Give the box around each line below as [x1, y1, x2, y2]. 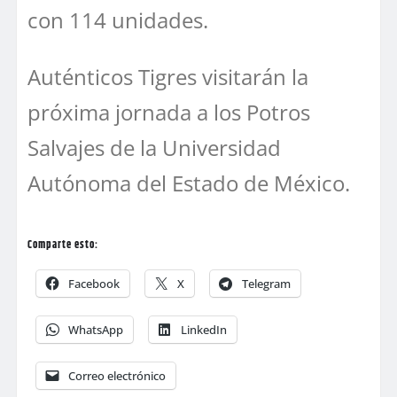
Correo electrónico [68, 367, 166, 384]
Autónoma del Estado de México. [27, 167, 350, 198]
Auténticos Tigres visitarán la [27, 61, 308, 91]
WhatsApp [68, 321, 123, 338]
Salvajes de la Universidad [27, 132, 281, 162]
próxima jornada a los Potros [27, 97, 310, 127]
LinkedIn [181, 321, 227, 338]
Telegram [242, 275, 291, 292]
